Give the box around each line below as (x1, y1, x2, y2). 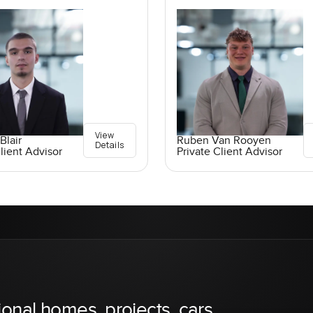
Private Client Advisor (176, 145, 282, 159)
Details (94, 138, 124, 151)
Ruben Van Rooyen (176, 133, 271, 147)
